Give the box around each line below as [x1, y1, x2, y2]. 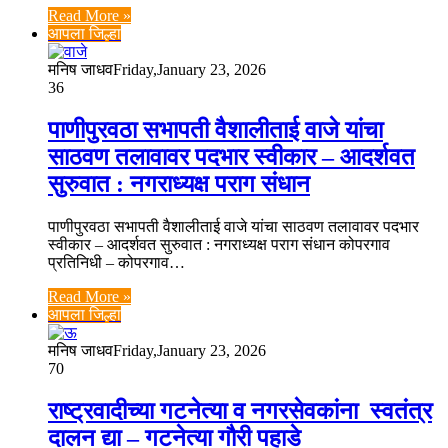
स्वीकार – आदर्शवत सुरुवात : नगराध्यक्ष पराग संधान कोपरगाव [48, 235, 390, 253]
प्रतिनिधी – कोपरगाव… [48, 253, 185, 271]
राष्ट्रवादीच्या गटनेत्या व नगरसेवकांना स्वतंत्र [48, 397, 432, 424]
